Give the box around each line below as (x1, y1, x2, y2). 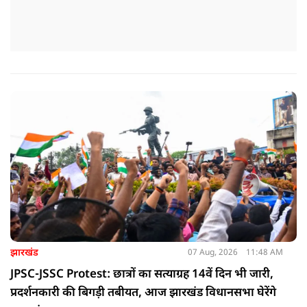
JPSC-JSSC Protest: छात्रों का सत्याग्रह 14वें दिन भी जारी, (10, 267, 273, 282)
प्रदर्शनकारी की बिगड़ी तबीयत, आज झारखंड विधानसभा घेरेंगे (10, 285, 276, 301)
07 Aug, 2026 (187, 247, 238, 259)
